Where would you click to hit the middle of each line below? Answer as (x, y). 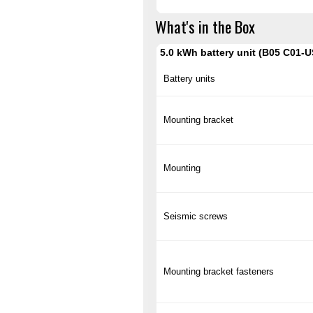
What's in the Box (205, 26)
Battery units (189, 79)
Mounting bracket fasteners (219, 272)
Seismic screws (196, 217)
